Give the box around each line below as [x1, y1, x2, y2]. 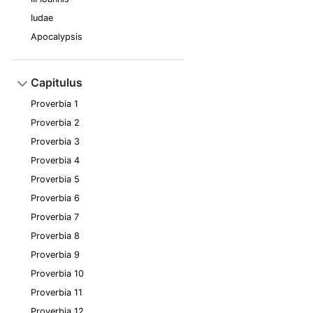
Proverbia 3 [31, 136, 80, 147]
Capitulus [31, 75, 82, 89]
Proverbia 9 [31, 249, 80, 260]
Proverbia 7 [31, 212, 79, 222]
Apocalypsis [31, 31, 82, 42]
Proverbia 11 [31, 287, 82, 298]
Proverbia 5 [31, 174, 80, 184]
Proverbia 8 [31, 231, 80, 241]
